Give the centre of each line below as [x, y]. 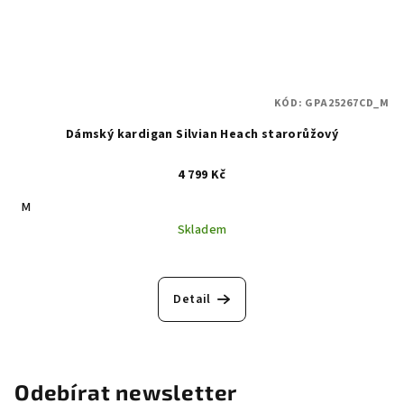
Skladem [202, 230]
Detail [192, 299]
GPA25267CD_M [347, 103]
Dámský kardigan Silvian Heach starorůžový [202, 134]
